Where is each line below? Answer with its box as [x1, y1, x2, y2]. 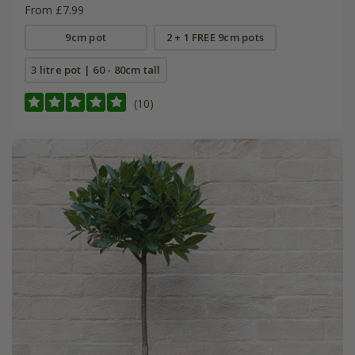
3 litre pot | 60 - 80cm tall [31, 62, 161, 77]
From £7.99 [24, 2, 84, 17]
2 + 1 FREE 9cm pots [166, 29, 264, 44]
